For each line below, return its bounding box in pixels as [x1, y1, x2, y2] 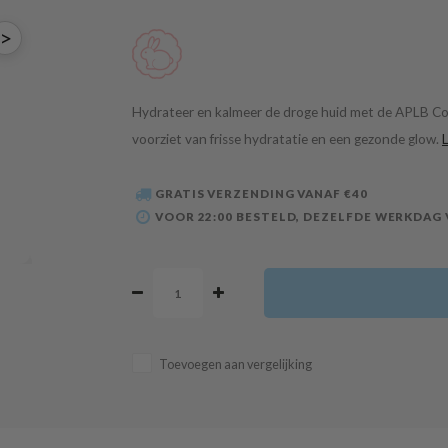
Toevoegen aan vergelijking [159, 357, 312, 373]
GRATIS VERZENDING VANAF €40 [154, 187, 368, 201]
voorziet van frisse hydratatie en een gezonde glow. [132, 130, 442, 147]
